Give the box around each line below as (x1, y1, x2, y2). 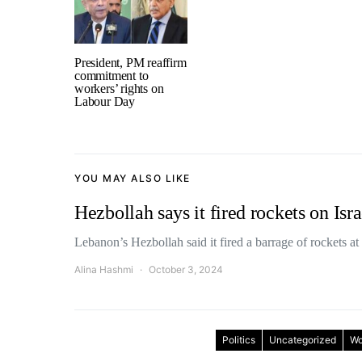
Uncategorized (269, 334, 336, 346)
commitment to (74, 69, 149, 82)
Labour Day (74, 95, 135, 108)
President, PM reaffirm (74, 56, 187, 69)
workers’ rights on (74, 82, 164, 95)
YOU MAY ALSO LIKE (74, 172, 191, 184)
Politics (222, 334, 255, 346)
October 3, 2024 (149, 263, 223, 276)
